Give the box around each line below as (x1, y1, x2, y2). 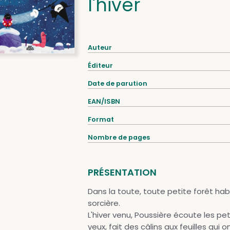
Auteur (87, 43, 112, 52)
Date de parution (87, 79, 147, 88)
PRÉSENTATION (87, 166, 157, 179)
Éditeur (87, 61, 113, 70)
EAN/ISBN (87, 97, 120, 106)
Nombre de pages (87, 133, 150, 142)
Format (87, 115, 114, 124)
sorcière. (87, 198, 120, 208)
